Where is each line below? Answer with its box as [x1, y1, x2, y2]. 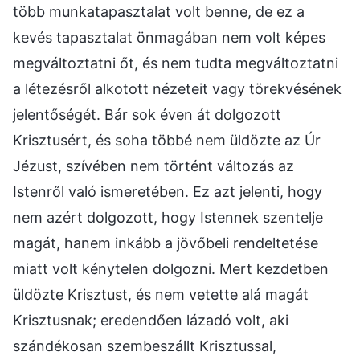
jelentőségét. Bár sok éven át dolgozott [13, 105, 281, 123]
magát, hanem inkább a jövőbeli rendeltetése [13, 234, 318, 252]
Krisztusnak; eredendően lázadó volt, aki [13, 311, 288, 329]
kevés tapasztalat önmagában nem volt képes [13, 28, 325, 46]
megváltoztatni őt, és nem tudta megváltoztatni [13, 54, 338, 72]
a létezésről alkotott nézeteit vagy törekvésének [13, 80, 342, 97]
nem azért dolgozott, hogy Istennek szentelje [13, 208, 323, 226]
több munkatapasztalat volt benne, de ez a [13, 2, 305, 20]
